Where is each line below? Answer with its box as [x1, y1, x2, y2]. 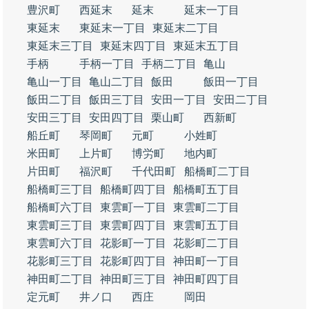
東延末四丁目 [100, 40, 166, 52]
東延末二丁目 [152, 22, 219, 34]
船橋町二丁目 [184, 166, 250, 177]
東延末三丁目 [27, 40, 93, 52]
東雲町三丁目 [27, 219, 93, 231]
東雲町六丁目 [27, 237, 93, 249]
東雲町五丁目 [173, 219, 239, 231]
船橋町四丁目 [100, 183, 166, 195]
